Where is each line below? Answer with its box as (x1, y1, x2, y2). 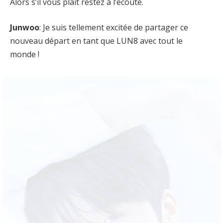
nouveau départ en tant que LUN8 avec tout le (10, 35, 183, 47)
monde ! (10, 49, 39, 60)
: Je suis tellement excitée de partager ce (39, 22, 188, 33)
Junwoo (10, 22, 39, 33)
